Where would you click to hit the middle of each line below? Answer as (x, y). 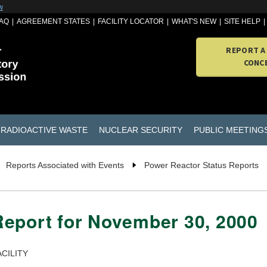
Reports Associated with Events (65, 165)
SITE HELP (243, 21)
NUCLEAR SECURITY (140, 130)
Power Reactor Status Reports (201, 165)
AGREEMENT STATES (54, 21)
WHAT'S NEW (194, 21)
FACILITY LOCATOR (131, 21)
